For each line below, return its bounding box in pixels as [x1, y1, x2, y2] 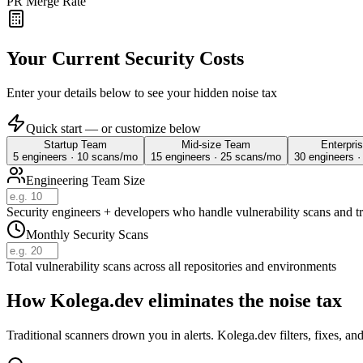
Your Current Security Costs [6, 48, 244, 70]
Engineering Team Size [26, 173, 145, 188]
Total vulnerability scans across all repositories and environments [6, 259, 336, 274]
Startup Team [44, 139, 107, 152]
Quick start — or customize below [26, 122, 201, 136]
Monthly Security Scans [26, 228, 148, 242]
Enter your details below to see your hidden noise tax [6, 86, 277, 100]
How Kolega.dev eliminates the [6, 289, 264, 311]
